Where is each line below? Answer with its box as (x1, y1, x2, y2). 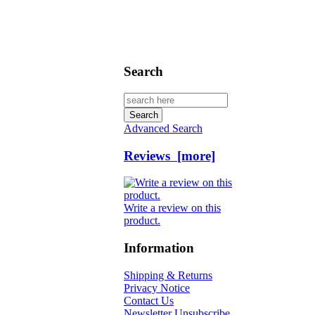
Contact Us (124, 294, 174, 307)
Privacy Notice (124, 281, 190, 294)
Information (124, 240, 194, 256)
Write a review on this (124, 202, 221, 214)
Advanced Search (124, 122, 202, 134)
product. (124, 214, 160, 227)
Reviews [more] (124, 148, 215, 163)
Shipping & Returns (124, 269, 212, 281)
